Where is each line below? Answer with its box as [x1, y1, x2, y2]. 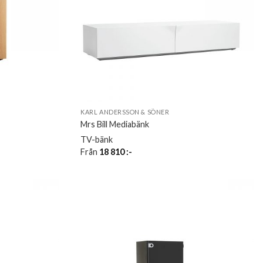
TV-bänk [80, 134, 113, 144]
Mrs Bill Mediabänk [80, 119, 150, 129]
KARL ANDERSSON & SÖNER [80, 107, 170, 116]
